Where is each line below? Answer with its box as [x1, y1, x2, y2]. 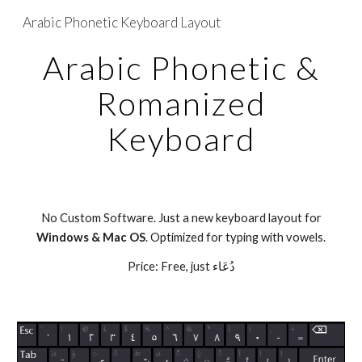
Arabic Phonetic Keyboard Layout [23, 14, 221, 31]
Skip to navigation [248, 23, 349, 37]
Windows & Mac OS [36, 230, 145, 244]
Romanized [96, 84, 266, 123]
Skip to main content [13, 23, 128, 37]
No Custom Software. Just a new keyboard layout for [40, 211, 322, 225]
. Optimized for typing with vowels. [145, 230, 326, 244]
